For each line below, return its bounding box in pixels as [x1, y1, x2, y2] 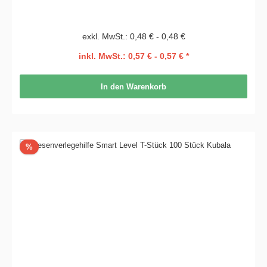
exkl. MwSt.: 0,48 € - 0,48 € [82, 31, 185, 41]
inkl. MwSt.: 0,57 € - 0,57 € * [78, 51, 189, 61]
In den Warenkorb [101, 82, 166, 91]
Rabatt [32, 141, 55, 151]
